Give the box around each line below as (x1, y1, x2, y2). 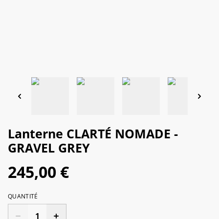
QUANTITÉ (8, 192, 38, 201)
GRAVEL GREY (8, 139, 90, 156)
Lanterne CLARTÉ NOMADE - (8, 125, 178, 142)
